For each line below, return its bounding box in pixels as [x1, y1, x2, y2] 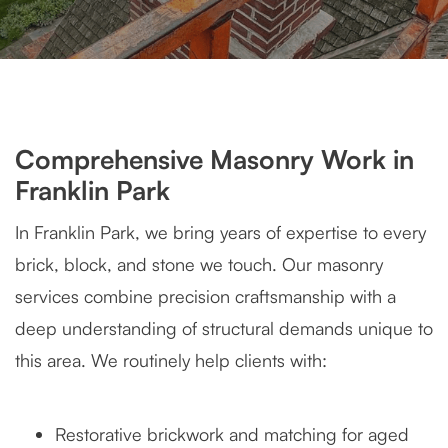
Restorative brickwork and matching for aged [55, 423, 409, 445]
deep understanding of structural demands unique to [15, 317, 433, 339]
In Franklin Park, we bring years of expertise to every [15, 221, 426, 243]
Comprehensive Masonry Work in [15, 143, 414, 175]
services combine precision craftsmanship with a [15, 285, 396, 307]
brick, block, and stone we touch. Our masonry [15, 253, 383, 275]
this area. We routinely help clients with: [15, 349, 327, 371]
